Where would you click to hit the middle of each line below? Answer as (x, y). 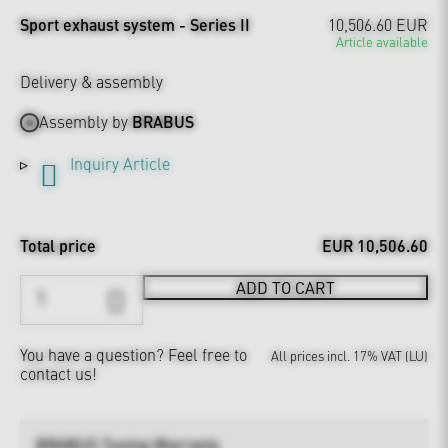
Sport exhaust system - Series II (135, 24)
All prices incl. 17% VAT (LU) (349, 355)
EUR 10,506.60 (375, 246)
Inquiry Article (120, 163)
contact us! (58, 373)
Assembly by (86, 121)
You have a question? (94, 354)
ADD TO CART (285, 287)
